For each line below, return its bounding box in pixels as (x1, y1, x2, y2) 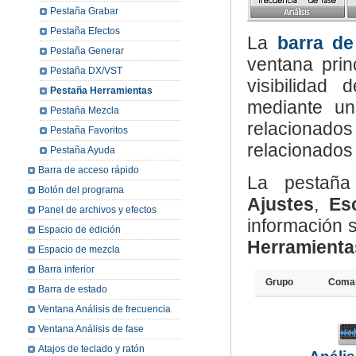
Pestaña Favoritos (50, 125, 128, 136)
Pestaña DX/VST (50, 65, 122, 76)
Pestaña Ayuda (50, 145, 115, 156)
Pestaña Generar (50, 45, 124, 56)
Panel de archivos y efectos (38, 204, 157, 215)
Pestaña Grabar (50, 6, 118, 17)
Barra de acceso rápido (38, 164, 139, 176)
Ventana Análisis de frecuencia (38, 304, 171, 315)
